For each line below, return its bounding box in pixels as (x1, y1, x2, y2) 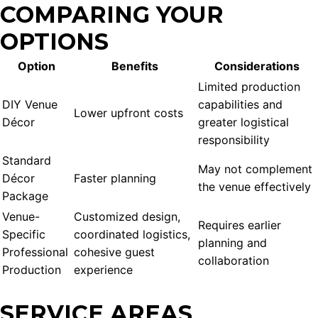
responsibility (198, 133, 270, 148)
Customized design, (74, 209, 180, 224)
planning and (198, 236, 267, 251)
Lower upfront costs (74, 106, 183, 121)
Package (2, 189, 48, 204)
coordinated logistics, (74, 227, 190, 242)
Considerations (214, 59, 300, 74)
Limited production (198, 79, 300, 94)
